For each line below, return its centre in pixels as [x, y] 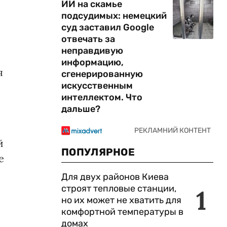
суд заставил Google [108, 27]
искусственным [97, 86]
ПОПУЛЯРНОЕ [98, 152]
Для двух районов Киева [115, 177]
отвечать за [88, 39]
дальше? [81, 109]
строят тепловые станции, [119, 188]
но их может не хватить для [121, 200]
